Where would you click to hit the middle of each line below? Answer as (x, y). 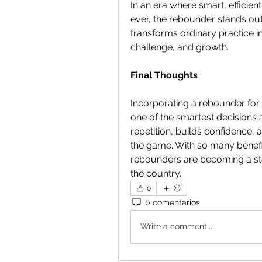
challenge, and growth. (180, 47)
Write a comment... (176, 227)
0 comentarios (173, 203)
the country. (156, 173)
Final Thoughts (164, 75)
